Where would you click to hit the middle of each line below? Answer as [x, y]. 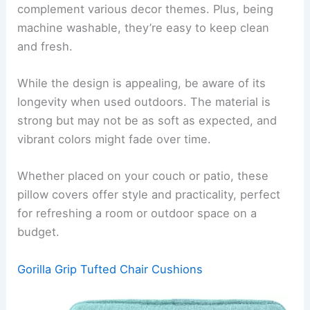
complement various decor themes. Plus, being [146, 9]
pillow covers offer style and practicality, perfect [149, 195]
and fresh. [45, 46]
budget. [39, 232]
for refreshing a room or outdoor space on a [137, 213]
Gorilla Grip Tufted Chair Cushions [110, 269]
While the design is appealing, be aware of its [142, 83]
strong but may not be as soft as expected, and [147, 121]
